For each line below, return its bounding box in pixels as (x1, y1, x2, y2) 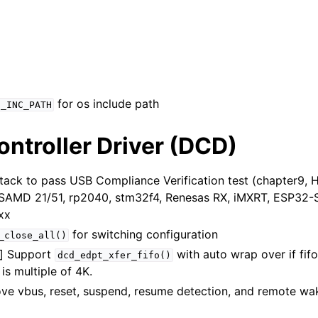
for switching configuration (69, 227, 219, 241)
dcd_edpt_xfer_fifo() (57, 250, 171, 261)
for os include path (54, 97, 160, 111)
